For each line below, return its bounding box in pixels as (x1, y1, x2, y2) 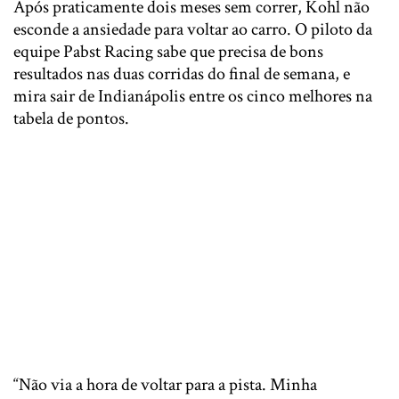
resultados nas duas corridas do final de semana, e (13, 62, 350, 86)
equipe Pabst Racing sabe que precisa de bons (13, 40, 323, 64)
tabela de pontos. (13, 107, 129, 131)
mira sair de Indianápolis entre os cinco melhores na (13, 85, 372, 109)
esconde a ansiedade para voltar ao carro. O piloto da (13, 18, 372, 42)
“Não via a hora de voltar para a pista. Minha (13, 373, 317, 397)
